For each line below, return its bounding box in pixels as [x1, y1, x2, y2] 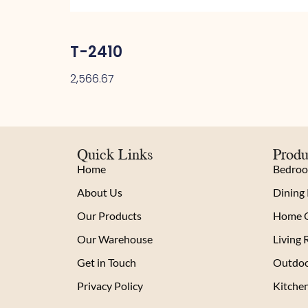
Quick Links [77, 142, 153, 166]
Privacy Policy [77, 279, 143, 293]
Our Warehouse [77, 232, 153, 246]
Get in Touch [77, 256, 136, 269]
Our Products [77, 209, 142, 223]
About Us [77, 186, 122, 199]
